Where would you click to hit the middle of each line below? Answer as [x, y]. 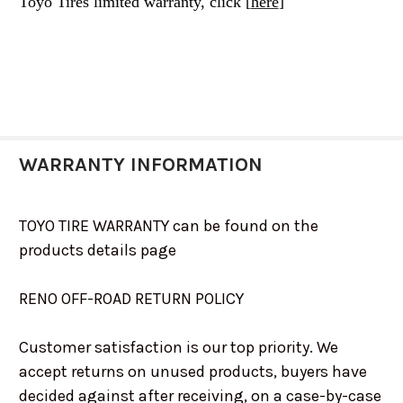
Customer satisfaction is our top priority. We [178, 348]
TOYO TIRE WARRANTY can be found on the [168, 226]
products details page [97, 251]
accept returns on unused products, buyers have [193, 372]
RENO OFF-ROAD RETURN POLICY [131, 299]
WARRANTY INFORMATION [140, 165]
